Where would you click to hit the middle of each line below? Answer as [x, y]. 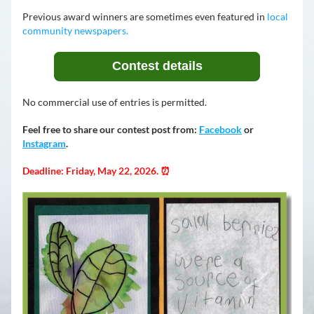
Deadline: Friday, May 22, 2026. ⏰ [96, 171]
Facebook [220, 129]
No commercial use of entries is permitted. [115, 102]
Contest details [157, 66]
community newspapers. [75, 30]
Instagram [44, 143]
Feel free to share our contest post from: [111, 129]
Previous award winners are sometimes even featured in [145, 16]
